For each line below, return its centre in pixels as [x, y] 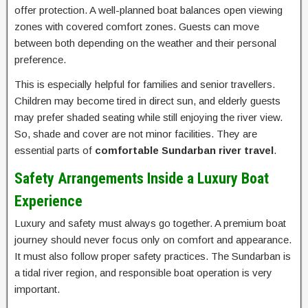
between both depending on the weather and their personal [145, 43]
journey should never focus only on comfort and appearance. [153, 240]
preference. [40, 60]
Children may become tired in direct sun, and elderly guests [147, 101]
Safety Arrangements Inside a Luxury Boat [142, 179]
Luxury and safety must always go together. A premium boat [150, 223]
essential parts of [55, 151]
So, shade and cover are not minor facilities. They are [136, 134]
